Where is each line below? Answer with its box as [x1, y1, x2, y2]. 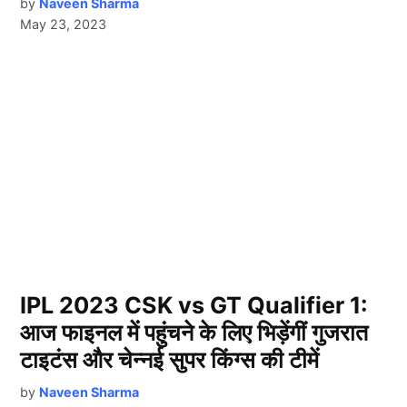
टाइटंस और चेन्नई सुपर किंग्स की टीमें [20, 346, 320, 374]
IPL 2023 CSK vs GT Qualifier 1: [20, 292, 369, 320]
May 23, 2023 [20, 15, 107, 32]
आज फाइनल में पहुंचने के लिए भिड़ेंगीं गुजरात [20, 319, 369, 347]
